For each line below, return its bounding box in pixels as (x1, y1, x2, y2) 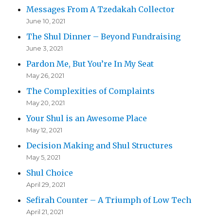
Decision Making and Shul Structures (26, 141, 173, 151)
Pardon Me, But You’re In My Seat (26, 59, 154, 69)
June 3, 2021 (26, 44, 63, 53)
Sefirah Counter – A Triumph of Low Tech (26, 195, 192, 205)
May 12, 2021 (26, 126, 63, 134)
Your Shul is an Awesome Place (26, 113, 147, 124)
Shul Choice (26, 168, 73, 178)
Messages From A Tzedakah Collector (26, 4, 175, 15)
